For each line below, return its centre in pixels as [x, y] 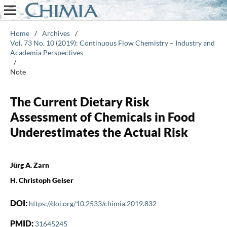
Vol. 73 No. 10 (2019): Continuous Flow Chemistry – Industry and [112, 43]
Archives [56, 33]
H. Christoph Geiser [42, 180]
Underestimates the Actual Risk [99, 132]
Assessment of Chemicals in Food [102, 117]
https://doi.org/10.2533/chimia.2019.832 [92, 203]
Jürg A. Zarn [29, 165]
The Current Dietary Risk [80, 101]
